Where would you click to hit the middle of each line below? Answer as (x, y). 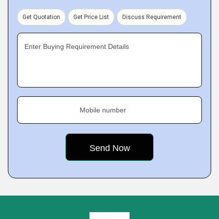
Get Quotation (41, 17)
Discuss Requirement (152, 17)
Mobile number (103, 110)
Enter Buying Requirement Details (77, 46)
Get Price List (91, 17)
